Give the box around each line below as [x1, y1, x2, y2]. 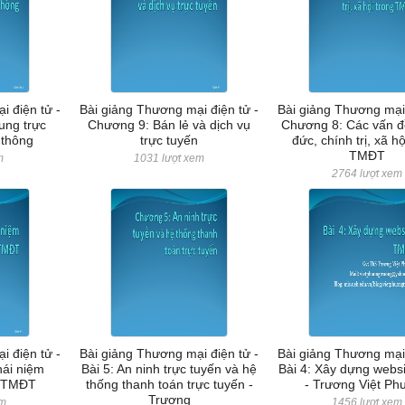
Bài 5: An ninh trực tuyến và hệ [81, 362, 258, 376]
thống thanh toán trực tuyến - [85, 377, 253, 391]
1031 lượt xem [134, 152, 205, 165]
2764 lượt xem [332, 167, 403, 180]
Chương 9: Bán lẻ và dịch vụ [88, 118, 251, 132]
